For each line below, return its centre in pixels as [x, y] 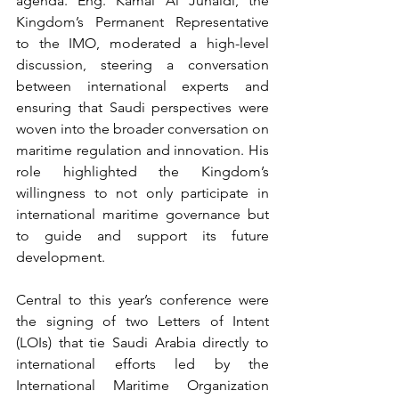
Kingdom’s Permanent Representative [142, 21]
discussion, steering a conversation [142, 64]
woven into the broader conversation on [142, 128]
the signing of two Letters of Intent [142, 321]
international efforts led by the [142, 363]
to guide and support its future [142, 235]
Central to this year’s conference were [142, 299]
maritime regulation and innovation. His [142, 150]
